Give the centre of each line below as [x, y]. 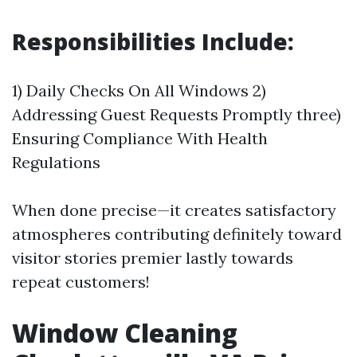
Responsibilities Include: [153, 41]
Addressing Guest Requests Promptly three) [177, 114]
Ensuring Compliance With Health [140, 138]
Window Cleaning [125, 333]
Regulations [56, 162]
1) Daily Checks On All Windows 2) [139, 90]
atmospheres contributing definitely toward [177, 234]
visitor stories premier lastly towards [153, 258]
